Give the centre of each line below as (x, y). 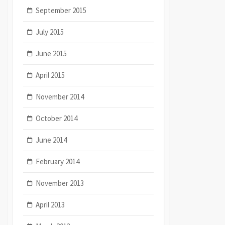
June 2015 (51, 53)
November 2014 (60, 96)
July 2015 (50, 32)
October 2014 (57, 118)
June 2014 (51, 140)
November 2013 (60, 183)
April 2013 (50, 204)
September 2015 (61, 10)
